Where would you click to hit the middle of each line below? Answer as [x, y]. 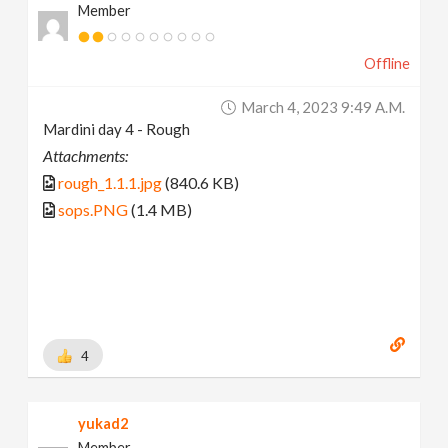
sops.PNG [93, 210]
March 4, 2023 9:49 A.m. [322, 107]
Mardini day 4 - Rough [117, 129]
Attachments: [86, 156]
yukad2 [103, 423]
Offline [386, 64]
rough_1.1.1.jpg [110, 183]
